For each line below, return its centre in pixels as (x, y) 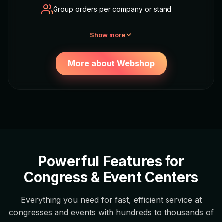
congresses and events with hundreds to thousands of (111, 212)
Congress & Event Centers (111, 177)
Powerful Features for (111, 161)
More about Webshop (111, 63)
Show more (108, 34)
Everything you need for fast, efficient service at (111, 199)
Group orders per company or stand (112, 9)
